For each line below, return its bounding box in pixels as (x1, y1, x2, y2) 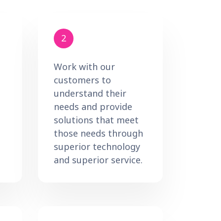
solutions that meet (54, 113, 139, 126)
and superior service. (54, 153, 143, 166)
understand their (54, 87, 126, 99)
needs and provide (54, 100, 132, 112)
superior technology (54, 140, 140, 152)
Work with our (54, 60, 115, 73)
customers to (54, 74, 111, 86)
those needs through (54, 127, 143, 139)
